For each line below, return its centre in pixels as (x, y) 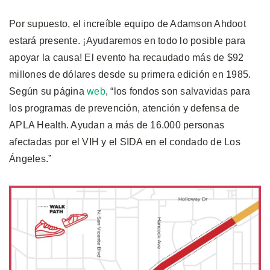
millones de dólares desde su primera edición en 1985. (130, 74)
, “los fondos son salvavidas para (177, 91)
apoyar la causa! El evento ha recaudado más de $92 (127, 57)
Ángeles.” (30, 159)
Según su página (48, 91)
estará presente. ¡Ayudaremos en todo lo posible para (127, 40)
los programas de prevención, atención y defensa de (124, 108)
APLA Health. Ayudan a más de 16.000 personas (117, 125)
